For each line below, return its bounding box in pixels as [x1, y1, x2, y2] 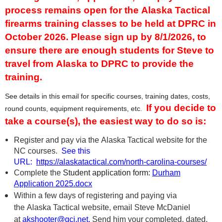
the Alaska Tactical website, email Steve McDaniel [14, 203, 190, 212]
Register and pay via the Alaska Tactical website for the [14, 136, 207, 144]
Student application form [63, 168, 148, 177]
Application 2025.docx [14, 179, 92, 188]
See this [57, 147, 90, 155]
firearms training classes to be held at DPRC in [5, 18, 216, 29]
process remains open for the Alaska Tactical [5, 5, 210, 15]
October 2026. [5, 32, 68, 42]
